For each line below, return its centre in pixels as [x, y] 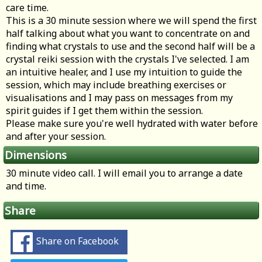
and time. [26, 186]
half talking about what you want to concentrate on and [128, 34]
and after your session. [56, 137]
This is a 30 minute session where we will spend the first [131, 21]
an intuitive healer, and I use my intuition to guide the [124, 72]
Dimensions [36, 155]
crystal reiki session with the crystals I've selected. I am [127, 59]
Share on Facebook [77, 241]
